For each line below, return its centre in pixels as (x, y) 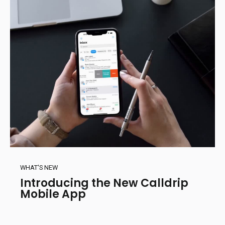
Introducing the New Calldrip (104, 183)
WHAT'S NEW (39, 167)
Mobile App (53, 194)
